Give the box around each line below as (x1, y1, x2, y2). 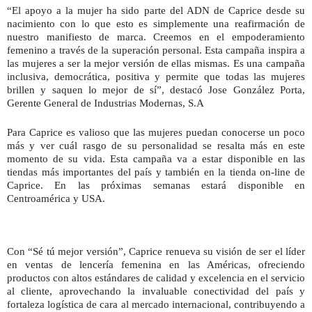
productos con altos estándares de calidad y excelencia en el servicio (7, 272, 305, 283)
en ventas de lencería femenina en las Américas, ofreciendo (7, 258, 305, 270)
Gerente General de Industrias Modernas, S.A (7, 97, 204, 109)
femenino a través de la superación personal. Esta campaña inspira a (7, 44, 305, 56)
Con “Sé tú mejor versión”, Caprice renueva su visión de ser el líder (7, 245, 305, 257)
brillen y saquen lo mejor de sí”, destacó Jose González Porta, (7, 84, 305, 95)
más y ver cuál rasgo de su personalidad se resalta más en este (7, 139, 305, 151)
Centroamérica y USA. (7, 192, 105, 204)
